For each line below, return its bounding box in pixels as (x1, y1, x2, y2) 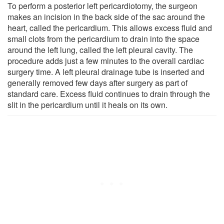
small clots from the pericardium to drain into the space (7, 32, 199, 44)
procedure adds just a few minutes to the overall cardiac (7, 54, 204, 66)
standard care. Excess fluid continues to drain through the (7, 87, 210, 99)
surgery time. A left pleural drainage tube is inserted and (7, 65, 204, 77)
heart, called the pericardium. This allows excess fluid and (7, 21, 212, 33)
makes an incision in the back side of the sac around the (7, 10, 205, 22)
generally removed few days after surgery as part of (7, 76, 187, 88)
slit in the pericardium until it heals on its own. (7, 98, 167, 110)
